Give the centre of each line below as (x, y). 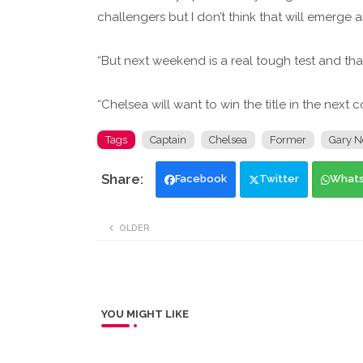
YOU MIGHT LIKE (145, 314)
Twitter (279, 179)
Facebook (201, 179)
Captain (168, 140)
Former (288, 140)
